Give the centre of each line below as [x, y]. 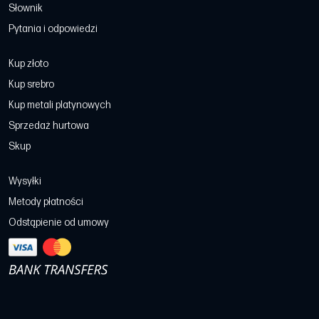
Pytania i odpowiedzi [53, 29]
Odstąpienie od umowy [59, 223]
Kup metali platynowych [60, 105]
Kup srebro [31, 84]
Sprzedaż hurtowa [49, 126]
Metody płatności [46, 202]
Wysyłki [25, 181]
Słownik [26, 8]
